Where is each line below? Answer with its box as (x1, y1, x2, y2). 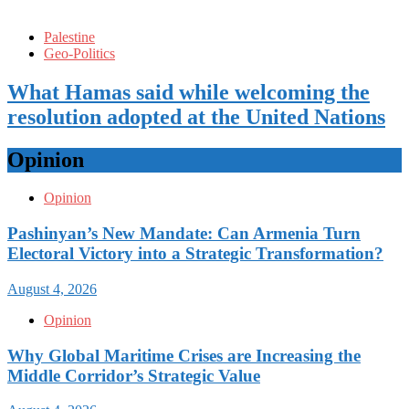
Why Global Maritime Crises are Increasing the (7, 345, 361, 365)
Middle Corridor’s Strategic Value (7, 365, 260, 385)
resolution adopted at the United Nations (7, 104, 385, 129)
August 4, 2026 (7, 280, 97, 297)
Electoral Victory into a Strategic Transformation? (7, 244, 383, 264)
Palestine (44, 28, 95, 45)
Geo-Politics (44, 45, 115, 61)
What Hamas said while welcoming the (7, 79, 370, 104)
